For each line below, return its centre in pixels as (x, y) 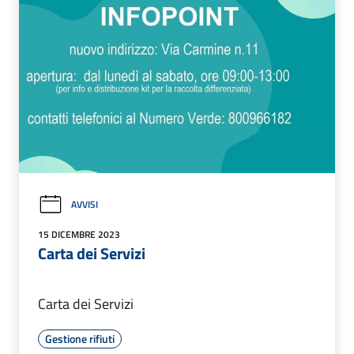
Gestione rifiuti (80, 338)
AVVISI (85, 205)
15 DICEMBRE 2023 (79, 234)
